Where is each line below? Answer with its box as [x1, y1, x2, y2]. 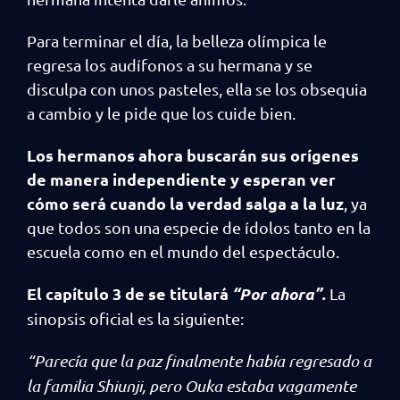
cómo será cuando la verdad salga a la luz [27, 193, 344, 213]
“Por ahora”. [232, 283, 329, 304]
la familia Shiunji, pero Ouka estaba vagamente [27, 376, 356, 396]
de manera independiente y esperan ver [27, 169, 336, 189]
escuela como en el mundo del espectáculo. [27, 242, 343, 261]
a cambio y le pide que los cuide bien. [27, 104, 299, 122]
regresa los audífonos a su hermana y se [27, 55, 312, 74]
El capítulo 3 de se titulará [27, 283, 232, 304]
